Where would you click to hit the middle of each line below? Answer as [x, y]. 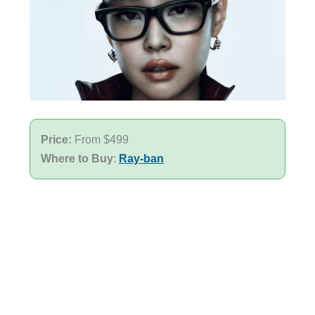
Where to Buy [77, 159]
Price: [57, 140]
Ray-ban [141, 159]
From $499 [101, 140]
